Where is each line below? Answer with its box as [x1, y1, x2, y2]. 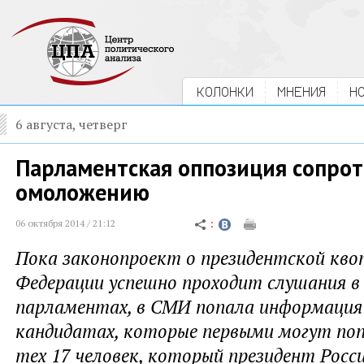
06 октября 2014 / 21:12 [15, 217, 115, 229]
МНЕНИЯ [277, 83, 326, 100]
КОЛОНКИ [197, 83, 253, 100]
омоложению [15, 177, 149, 207]
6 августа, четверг [15, 115, 128, 133]
